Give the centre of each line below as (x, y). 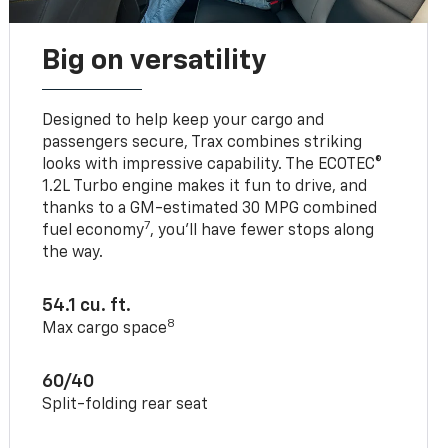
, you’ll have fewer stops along (262, 230)
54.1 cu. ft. (87, 305)
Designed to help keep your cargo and (183, 120)
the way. (73, 252)
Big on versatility (154, 60)
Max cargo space (105, 328)
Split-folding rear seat (125, 404)
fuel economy (93, 230)
